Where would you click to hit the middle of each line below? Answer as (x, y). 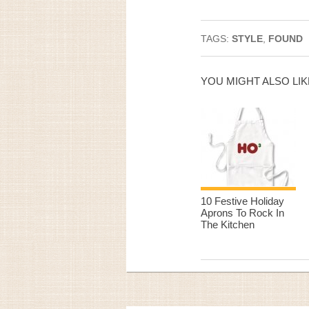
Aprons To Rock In (242, 213)
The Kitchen (228, 225)
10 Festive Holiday (242, 201)
